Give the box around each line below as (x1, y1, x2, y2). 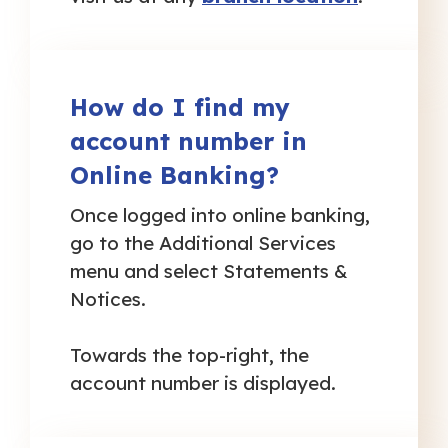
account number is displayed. (70, 371, 341, 396)
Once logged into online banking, (70, 203, 370, 228)
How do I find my (70, 91, 290, 122)
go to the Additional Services (70, 231, 336, 256)
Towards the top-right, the (70, 343, 309, 368)
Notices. (70, 287, 146, 312)
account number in (70, 125, 307, 156)
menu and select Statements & (70, 259, 348, 284)
